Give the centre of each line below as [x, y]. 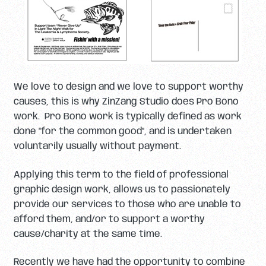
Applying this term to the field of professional [121, 175]
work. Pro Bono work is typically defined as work [127, 117]
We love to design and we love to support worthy [128, 87]
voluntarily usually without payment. [97, 147]
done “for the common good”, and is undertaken [122, 132]
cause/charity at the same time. [88, 234]
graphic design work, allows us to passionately [122, 189]
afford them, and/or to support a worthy [109, 219]
